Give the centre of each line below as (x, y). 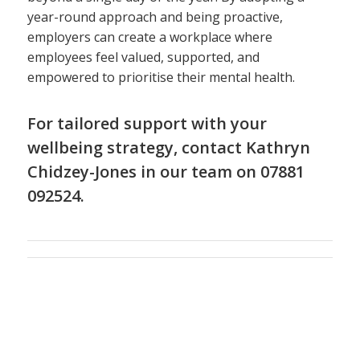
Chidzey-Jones (82, 172)
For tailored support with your (147, 124)
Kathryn (278, 148)
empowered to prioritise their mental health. (161, 78)
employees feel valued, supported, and (143, 57)
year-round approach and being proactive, (155, 17)
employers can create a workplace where (149, 37)
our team (196, 172)
